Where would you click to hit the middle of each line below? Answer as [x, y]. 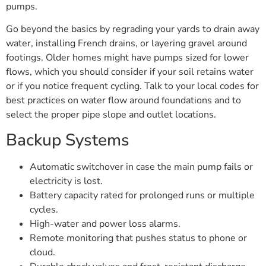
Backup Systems [68, 140]
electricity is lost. [66, 181]
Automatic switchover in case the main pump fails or [141, 167]
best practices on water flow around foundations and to [123, 101]
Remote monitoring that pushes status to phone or [138, 238]
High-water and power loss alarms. [105, 224]
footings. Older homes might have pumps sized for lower [127, 58]
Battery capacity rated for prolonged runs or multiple [142, 195]
